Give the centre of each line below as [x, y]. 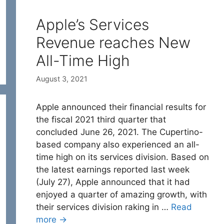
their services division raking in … [103, 207]
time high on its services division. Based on [122, 157]
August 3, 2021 [62, 78]
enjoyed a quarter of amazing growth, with [121, 194]
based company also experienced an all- [118, 144]
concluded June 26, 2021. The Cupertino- [119, 132]
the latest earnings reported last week [113, 169]
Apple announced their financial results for [121, 107]
